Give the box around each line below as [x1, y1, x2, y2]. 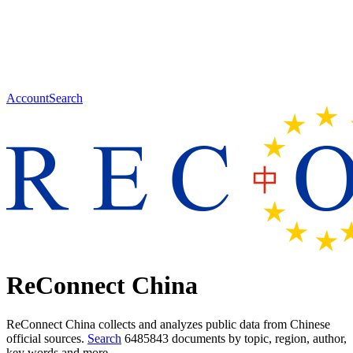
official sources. [6, 331, 87, 345]
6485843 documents [124, 331, 225, 345]
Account [6, 91, 49, 105]
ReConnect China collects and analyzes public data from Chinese [6, 317, 330, 331]
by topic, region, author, [225, 331, 347, 345]
